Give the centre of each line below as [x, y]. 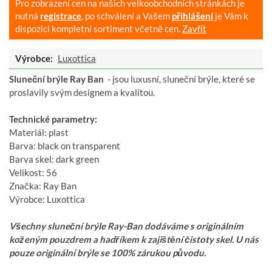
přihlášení [192, 15]
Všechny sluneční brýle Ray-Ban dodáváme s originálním [126, 226]
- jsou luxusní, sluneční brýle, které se [180, 79]
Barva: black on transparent [65, 145]
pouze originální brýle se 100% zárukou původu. [107, 252]
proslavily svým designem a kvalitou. [82, 92]
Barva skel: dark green [55, 159]
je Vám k [231, 15]
